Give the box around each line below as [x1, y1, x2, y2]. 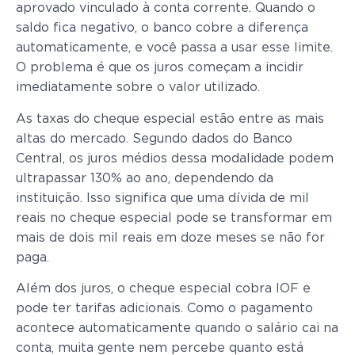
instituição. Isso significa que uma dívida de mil [16, 191, 309, 204]
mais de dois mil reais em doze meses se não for [16, 231, 325, 244]
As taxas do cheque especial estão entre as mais [16, 112, 324, 125]
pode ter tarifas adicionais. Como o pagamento [16, 301, 313, 315]
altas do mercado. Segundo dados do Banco [16, 132, 292, 145]
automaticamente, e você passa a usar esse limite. [16, 41, 333, 55]
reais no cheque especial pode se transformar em [16, 211, 332, 224]
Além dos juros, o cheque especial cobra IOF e [16, 281, 311, 295]
